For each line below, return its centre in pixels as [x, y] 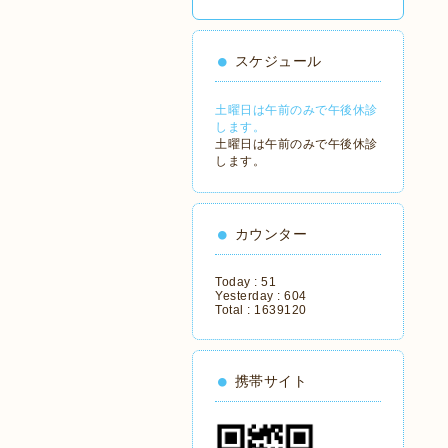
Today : [238, 282]
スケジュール [278, 61]
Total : [234, 310]
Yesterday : [249, 296]
